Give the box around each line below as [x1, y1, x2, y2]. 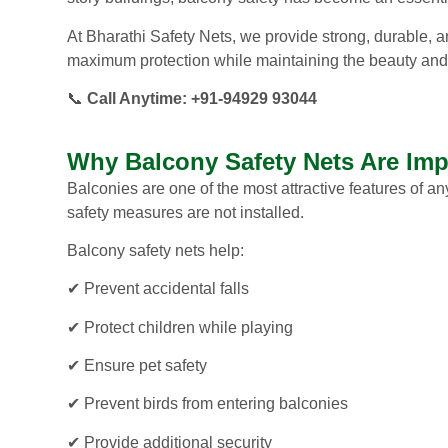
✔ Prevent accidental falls [67, 280, 249, 298]
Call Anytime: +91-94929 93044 [87, 90, 317, 108]
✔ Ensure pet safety [67, 357, 207, 375]
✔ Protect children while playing [67, 318, 293, 336]
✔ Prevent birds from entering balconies [67, 395, 348, 413]
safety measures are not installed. [67, 203, 304, 221]
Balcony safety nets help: [67, 241, 244, 259]
